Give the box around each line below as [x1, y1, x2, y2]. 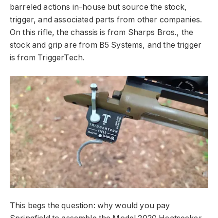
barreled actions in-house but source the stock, [10, 2, 187, 12]
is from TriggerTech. [10, 53, 85, 62]
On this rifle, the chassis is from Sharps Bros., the [10, 27, 194, 37]
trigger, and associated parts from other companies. [10, 15, 202, 24]
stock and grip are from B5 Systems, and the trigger [10, 40, 202, 50]
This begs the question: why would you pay [10, 201, 170, 211]
